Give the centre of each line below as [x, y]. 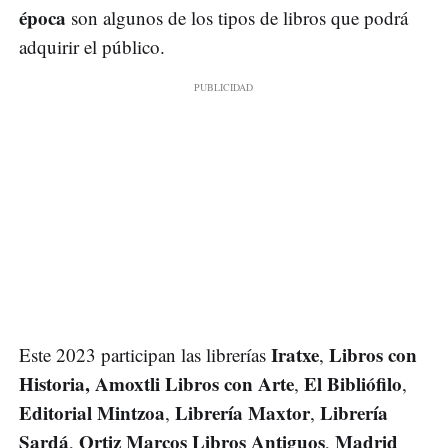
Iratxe [295, 354]
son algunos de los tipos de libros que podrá [237, 17]
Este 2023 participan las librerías [145, 354]
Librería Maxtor [242, 412]
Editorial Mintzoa [92, 412]
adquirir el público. [92, 46]
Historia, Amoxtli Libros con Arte [156, 383]
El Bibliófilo [353, 383]
